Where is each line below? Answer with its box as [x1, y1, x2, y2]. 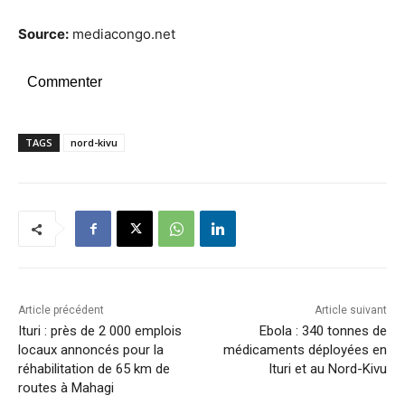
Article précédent [18, 304, 104, 317]
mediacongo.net [69, 25, 175, 43]
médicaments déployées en [222, 342, 387, 359]
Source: [18, 25, 69, 43]
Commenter [27, 74, 102, 90]
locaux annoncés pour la [18, 342, 164, 359]
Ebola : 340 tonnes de [259, 323, 387, 340]
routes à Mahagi [18, 380, 114, 397]
